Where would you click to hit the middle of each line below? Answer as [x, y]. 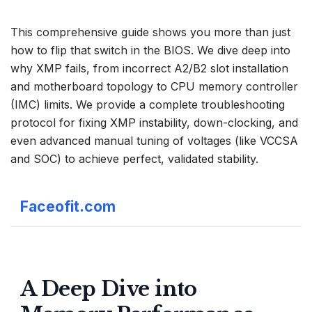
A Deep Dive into [109, 289]
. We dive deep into [241, 50]
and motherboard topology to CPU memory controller [154, 87]
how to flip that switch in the [87, 50]
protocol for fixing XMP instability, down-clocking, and [154, 123]
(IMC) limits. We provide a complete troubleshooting [148, 105]
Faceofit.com [68, 206]
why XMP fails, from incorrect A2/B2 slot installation [149, 69]
